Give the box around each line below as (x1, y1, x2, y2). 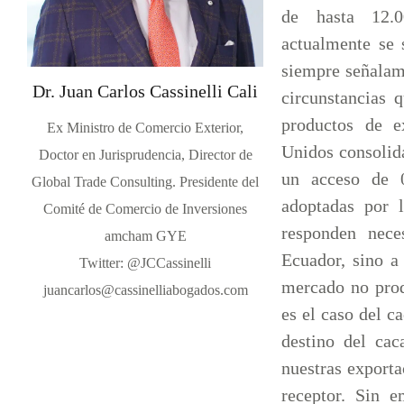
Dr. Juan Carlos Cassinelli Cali (32, 81, 259, 102)
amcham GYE (104, 228, 187, 244)
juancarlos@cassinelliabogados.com (42, 282, 248, 298)
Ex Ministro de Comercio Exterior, (47, 120, 244, 136)
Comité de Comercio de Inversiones (43, 201, 248, 217)
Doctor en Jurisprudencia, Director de (38, 147, 252, 163)
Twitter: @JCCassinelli (79, 255, 212, 271)
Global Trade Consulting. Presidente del (32, 174, 260, 190)
